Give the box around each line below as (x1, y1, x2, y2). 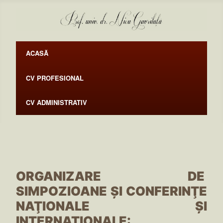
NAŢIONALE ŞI (16, 199, 207, 214)
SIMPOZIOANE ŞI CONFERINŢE (16, 184, 207, 199)
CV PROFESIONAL (26, 73, 84, 83)
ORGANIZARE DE (16, 169, 207, 184)
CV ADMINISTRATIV (26, 98, 87, 108)
